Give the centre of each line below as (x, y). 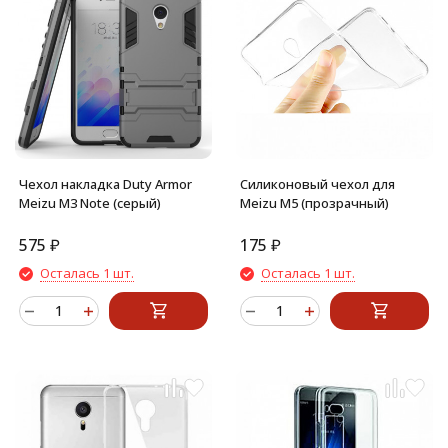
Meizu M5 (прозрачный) (314, 203)
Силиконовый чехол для (317, 184)
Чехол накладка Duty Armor (105, 184)
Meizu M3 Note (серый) (90, 203)
